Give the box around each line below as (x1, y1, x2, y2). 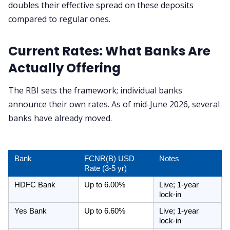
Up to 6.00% (84, 181, 125, 189)
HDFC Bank (14, 181, 55, 189)
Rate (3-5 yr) (84, 164, 127, 173)
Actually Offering (8, 59, 121, 77)
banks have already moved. (8, 112, 112, 124)
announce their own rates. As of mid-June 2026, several (8, 99, 220, 110)
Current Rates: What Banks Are (8, 42, 210, 60)
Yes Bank (14, 207, 47, 216)
